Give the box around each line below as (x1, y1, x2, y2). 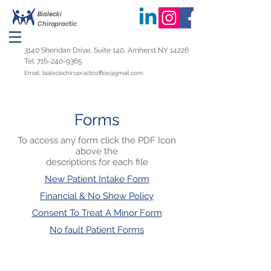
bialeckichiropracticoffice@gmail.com (42, 70, 143, 76)
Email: (24, 70, 42, 76)
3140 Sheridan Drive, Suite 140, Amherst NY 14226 (24, 46, 189, 54)
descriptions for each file (45, 157, 148, 168)
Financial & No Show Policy (40, 191, 154, 201)
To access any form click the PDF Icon (18, 135, 176, 146)
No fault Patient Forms (50, 224, 144, 235)
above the (76, 146, 118, 157)
